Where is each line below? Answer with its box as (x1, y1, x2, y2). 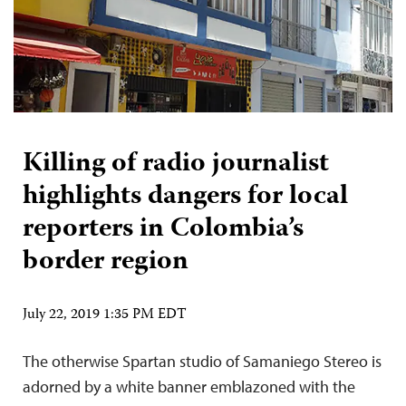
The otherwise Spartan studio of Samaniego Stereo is (23, 350, 382, 372)
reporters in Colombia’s (23, 207, 304, 252)
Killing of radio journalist (23, 141, 329, 187)
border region (23, 239, 188, 285)
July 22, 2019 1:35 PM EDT (23, 303, 187, 327)
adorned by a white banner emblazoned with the (23, 375, 355, 397)
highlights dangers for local (23, 174, 348, 219)
